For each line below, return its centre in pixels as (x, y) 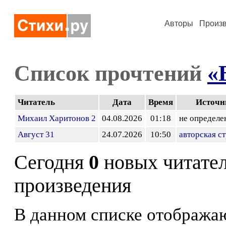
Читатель (36, 102)
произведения (73, 186)
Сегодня (51, 162)
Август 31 (36, 134)
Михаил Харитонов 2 (57, 118)
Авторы (179, 23)
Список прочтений (111, 73)
